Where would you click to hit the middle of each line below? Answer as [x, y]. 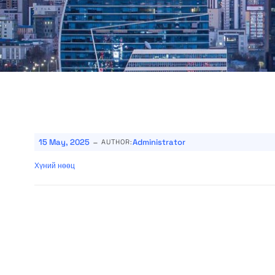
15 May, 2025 [64, 142]
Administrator [159, 142]
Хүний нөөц [55, 166]
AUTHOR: [117, 142]
